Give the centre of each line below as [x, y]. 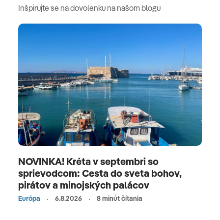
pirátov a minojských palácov [84, 185]
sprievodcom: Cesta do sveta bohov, [100, 173]
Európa [29, 199]
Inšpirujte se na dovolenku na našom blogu [89, 8]
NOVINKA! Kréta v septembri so [88, 162]
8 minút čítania [120, 199]
